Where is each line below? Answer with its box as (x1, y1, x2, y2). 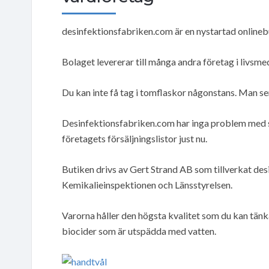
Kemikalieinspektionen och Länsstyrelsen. (62, 178, 232, 190)
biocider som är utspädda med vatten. (62, 225, 216, 237)
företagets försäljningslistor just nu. (62, 132, 207, 144)
